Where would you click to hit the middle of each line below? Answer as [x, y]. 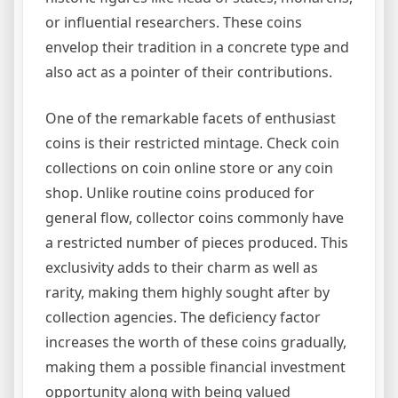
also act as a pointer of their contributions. [189, 72]
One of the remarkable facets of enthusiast [191, 118]
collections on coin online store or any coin [189, 167]
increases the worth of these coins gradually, [196, 342]
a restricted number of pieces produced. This [197, 242]
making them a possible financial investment [195, 366]
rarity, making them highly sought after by [187, 292]
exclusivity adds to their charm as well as [182, 267]
